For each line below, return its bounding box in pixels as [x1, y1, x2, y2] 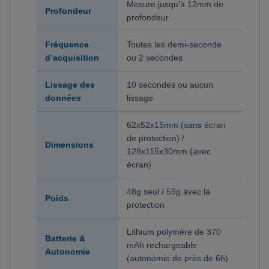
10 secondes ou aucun [127, 79, 213, 89]
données [45, 92, 81, 103]
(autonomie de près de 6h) [127, 253, 228, 263]
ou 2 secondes [127, 52, 183, 62]
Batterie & [45, 233, 85, 243]
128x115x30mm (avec [127, 146, 211, 156]
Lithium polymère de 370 [127, 226, 221, 237]
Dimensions [45, 139, 94, 150]
